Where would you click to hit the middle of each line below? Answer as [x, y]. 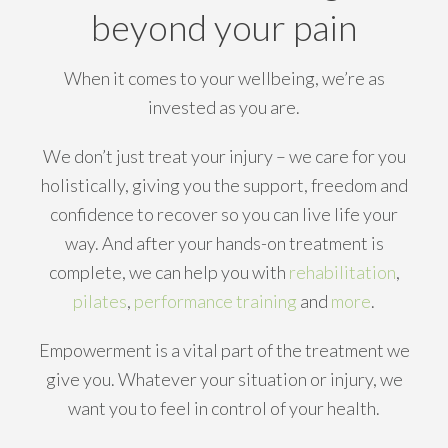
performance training [215, 301]
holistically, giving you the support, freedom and [224, 185]
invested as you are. [224, 107]
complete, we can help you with [168, 272]
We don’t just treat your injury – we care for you [224, 156]
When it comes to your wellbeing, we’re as [224, 78]
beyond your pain [224, 27]
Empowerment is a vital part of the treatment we [224, 350]
